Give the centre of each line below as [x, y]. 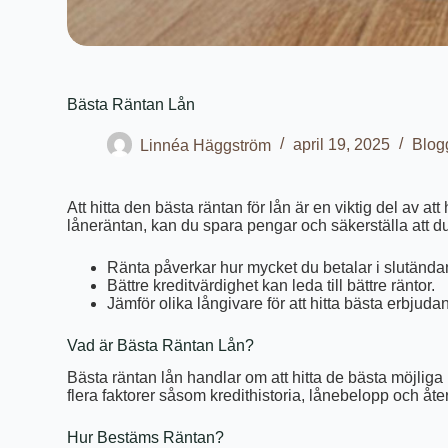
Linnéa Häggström [206, 145]
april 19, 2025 [342, 145]
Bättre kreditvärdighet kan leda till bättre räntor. [271, 285]
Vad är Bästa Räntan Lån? [161, 345]
